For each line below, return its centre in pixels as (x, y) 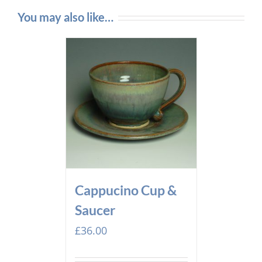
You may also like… (65, 17)
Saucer (95, 210)
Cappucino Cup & (125, 190)
